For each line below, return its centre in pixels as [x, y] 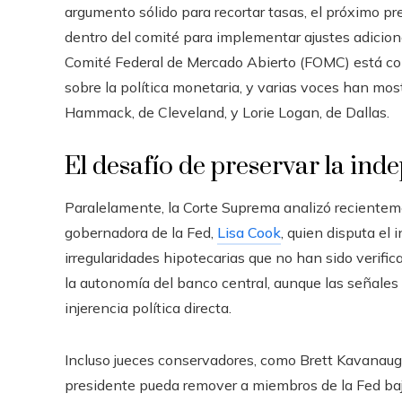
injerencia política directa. [148, 308]
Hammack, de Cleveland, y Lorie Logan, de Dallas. [227, 112]
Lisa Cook [249, 232]
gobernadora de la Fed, [141, 232]
